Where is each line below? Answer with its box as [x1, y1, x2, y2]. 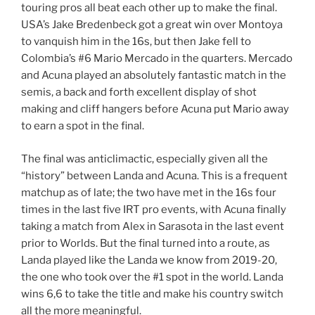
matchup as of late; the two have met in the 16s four [21, 186, 276, 199]
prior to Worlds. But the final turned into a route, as [21, 236, 270, 250]
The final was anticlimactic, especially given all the [21, 152, 268, 165]
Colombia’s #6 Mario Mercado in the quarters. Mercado [21, 52, 292, 65]
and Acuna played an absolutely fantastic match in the [21, 69, 286, 82]
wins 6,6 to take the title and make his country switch [21, 287, 283, 300]
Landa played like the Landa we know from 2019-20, [21, 253, 277, 266]
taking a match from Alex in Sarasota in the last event [21, 219, 284, 233]
